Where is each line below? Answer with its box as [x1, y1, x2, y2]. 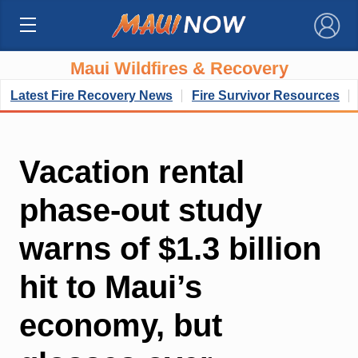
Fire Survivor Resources [192, 89, 340, 102]
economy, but [18, 307, 222, 343]
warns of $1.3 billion [18, 230, 321, 266]
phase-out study [18, 192, 262, 228]
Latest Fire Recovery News [10, 89, 173, 102]
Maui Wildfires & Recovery [70, 58, 288, 78]
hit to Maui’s [18, 268, 202, 304]
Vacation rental [18, 153, 245, 189]
